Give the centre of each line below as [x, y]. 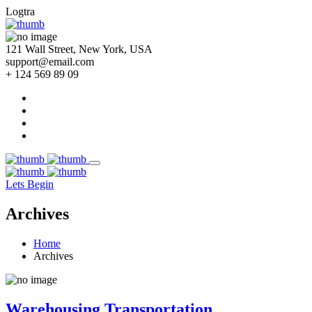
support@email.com [50, 62]
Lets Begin [30, 184]
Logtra [20, 11]
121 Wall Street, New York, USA [79, 49]
